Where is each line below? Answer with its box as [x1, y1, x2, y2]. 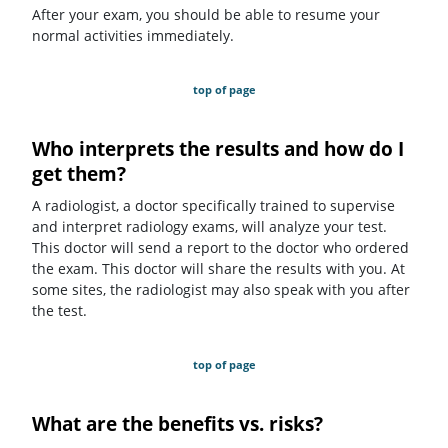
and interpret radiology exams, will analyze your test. [32, 217, 387, 237]
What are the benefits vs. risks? [32, 410, 323, 437]
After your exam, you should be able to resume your [32, 4, 380, 24]
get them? [32, 160, 126, 187]
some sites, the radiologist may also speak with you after [32, 280, 410, 300]
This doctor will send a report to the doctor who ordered [32, 238, 409, 258]
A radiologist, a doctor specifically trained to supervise [32, 196, 395, 216]
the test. [32, 301, 87, 321]
